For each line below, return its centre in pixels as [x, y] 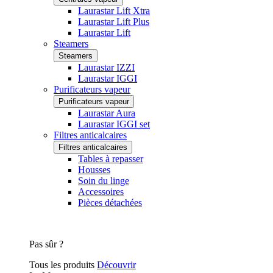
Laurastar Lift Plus [114, 22]
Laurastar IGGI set [114, 124]
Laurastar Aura [107, 113]
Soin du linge [104, 181]
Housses [94, 170]
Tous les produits [63, 265]
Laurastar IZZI [106, 68]
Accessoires [101, 192]
